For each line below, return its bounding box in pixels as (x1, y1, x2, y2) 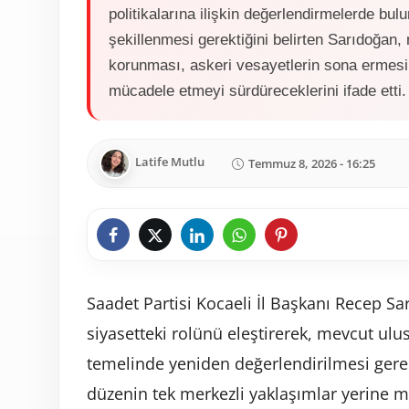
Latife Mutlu (135, 153, 204, 171)
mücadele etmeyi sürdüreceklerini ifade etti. (109, 82, 406, 100)
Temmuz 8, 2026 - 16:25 (248, 154, 375, 172)
